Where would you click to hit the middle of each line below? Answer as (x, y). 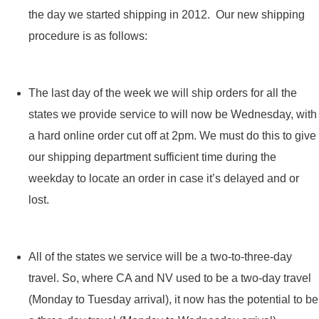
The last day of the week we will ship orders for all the (163, 93)
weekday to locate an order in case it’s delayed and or (164, 179)
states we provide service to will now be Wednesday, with (173, 115)
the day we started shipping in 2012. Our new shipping (167, 15)
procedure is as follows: (88, 36)
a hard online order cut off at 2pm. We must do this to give (172, 136)
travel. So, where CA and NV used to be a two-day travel (170, 278)
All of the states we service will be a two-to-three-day (160, 257)
